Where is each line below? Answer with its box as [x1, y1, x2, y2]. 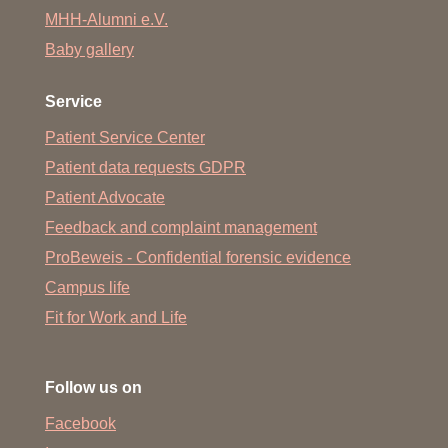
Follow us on [45, 378, 142, 396]
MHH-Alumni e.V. [45, 10, 168, 28]
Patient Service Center [45, 128, 205, 146]
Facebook [45, 414, 116, 432]
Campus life [45, 278, 130, 296]
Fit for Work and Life [45, 308, 187, 326]
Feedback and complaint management [45, 218, 317, 236]
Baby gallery [45, 40, 134, 58]
